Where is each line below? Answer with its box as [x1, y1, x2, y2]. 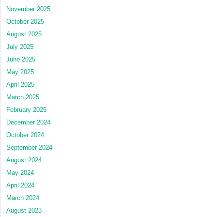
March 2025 [6, 93, 39, 101]
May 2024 [6, 169, 34, 177]
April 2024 [6, 182, 34, 189]
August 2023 [6, 207, 42, 215]
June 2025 [6, 56, 35, 63]
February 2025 [6, 106, 46, 114]
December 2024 [6, 119, 50, 126]
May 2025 [6, 68, 34, 76]
